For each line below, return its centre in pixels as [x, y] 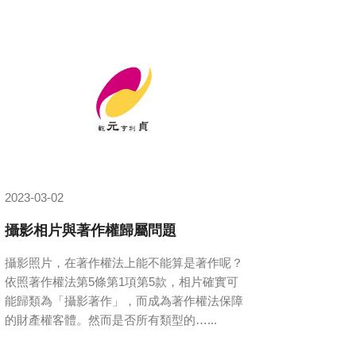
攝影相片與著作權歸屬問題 [91, 229]
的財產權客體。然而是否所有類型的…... [111, 319]
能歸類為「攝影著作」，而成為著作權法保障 [124, 300]
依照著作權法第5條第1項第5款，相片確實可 [122, 281]
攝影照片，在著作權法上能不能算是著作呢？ [124, 262]
